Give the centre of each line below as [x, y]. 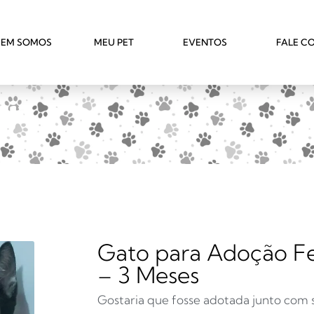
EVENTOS [205, 42]
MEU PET [114, 42]
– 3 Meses [149, 274]
